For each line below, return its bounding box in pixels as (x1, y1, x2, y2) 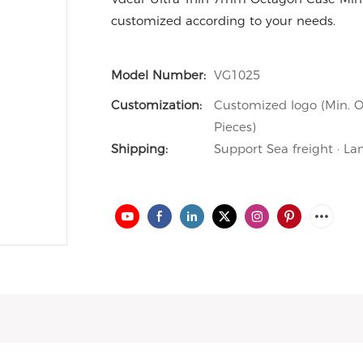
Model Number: (111, 67, 206, 83)
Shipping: (111, 141, 168, 156)
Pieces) (214, 119, 256, 135)
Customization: (111, 97, 202, 113)
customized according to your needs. (111, 13, 335, 28)
